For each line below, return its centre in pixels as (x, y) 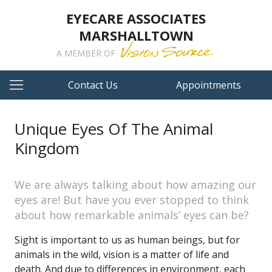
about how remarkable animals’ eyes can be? (132, 215)
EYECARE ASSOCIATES (136, 18)
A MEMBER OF (87, 53)
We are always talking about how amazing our (135, 185)
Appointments (208, 85)
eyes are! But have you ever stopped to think (132, 200)
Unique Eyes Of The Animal (114, 129)
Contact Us (93, 85)
